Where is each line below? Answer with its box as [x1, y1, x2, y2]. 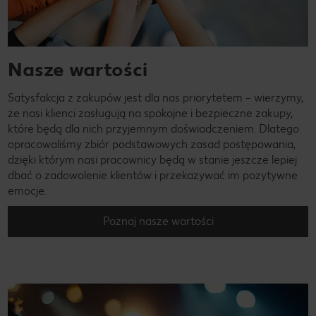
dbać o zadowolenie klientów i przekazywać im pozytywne [8, 169, 298, 183]
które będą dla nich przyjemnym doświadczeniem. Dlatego [8, 122, 299, 136]
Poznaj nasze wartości [102, 214, 214, 229]
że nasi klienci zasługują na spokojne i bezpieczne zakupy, [8, 107, 293, 121]
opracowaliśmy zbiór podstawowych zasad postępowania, [8, 138, 296, 152]
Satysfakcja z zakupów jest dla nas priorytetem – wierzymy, [8, 91, 303, 105]
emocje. [8, 184, 47, 198]
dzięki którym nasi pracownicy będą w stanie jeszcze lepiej [8, 153, 297, 167]
